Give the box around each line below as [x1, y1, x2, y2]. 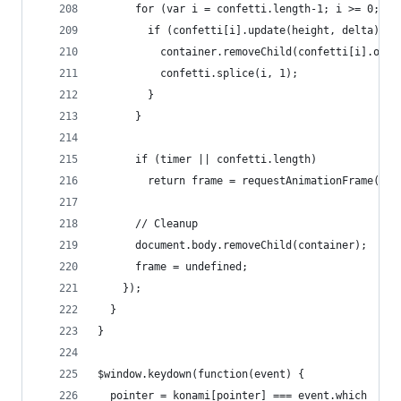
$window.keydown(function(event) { [98, 368, 304, 380]
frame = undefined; [98, 260, 248, 273]
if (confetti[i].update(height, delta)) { [98, 24, 398, 37]
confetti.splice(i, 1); [98, 67, 298, 80]
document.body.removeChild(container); [98, 239, 367, 252]
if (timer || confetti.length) [98, 153, 317, 166]
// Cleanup [98, 218, 198, 230]
